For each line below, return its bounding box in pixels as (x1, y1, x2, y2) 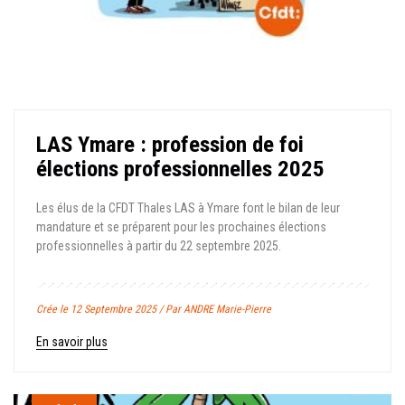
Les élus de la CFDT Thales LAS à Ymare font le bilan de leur (36, 201, 340, 215)
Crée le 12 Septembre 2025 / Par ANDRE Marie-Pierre (36, 303, 271, 316)
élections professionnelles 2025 (36, 155, 325, 182)
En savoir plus (36, 334, 108, 349)
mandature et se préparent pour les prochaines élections (36, 220, 326, 234)
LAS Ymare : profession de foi (36, 131, 304, 157)
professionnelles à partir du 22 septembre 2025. (36, 239, 281, 253)
